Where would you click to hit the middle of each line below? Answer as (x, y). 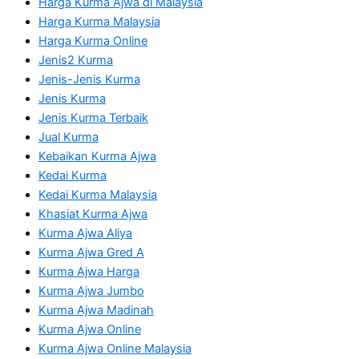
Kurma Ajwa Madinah (96, 310)
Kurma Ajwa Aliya (85, 233)
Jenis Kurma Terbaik (93, 117)
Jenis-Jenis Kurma (89, 79)
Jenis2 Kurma (76, 60)
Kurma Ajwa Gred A (91, 252)
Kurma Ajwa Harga (89, 271)
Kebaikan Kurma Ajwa (97, 156)
